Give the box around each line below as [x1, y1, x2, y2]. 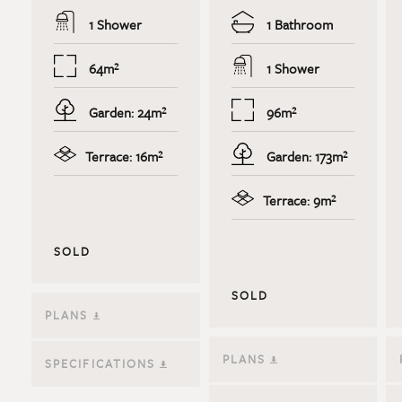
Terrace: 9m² [262, 190, 336, 211]
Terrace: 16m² [84, 146, 162, 167]
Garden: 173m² [262, 146, 347, 167]
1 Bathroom [262, 14, 333, 35]
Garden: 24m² [84, 102, 166, 123]
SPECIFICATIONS [44, 354, 161, 373]
